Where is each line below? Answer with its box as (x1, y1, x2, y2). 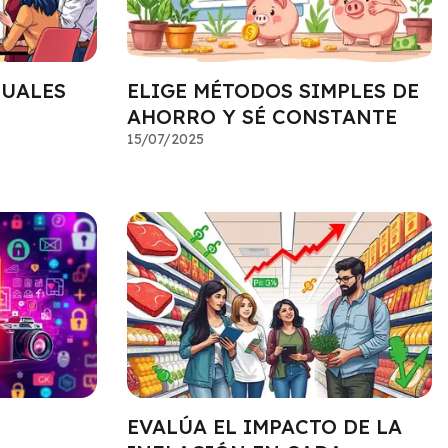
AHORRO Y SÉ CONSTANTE (126, 103, 397, 129)
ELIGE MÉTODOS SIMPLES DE (126, 77, 419, 103)
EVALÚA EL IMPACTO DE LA (126, 414, 402, 440)
